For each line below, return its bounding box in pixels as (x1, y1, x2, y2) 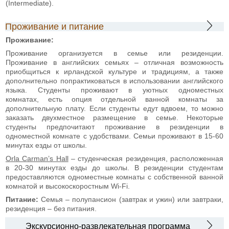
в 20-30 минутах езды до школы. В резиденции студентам (6, 163, 223, 172)
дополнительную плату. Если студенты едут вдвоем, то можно (6, 104, 223, 112)
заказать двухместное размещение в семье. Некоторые (6, 113, 223, 122)
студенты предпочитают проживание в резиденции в (6, 122, 223, 131)
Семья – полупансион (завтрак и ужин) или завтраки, (41, 195, 223, 203)
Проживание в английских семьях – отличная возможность (6, 58, 223, 66)
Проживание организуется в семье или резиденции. (6, 49, 223, 57)
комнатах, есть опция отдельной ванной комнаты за (6, 95, 223, 103)
